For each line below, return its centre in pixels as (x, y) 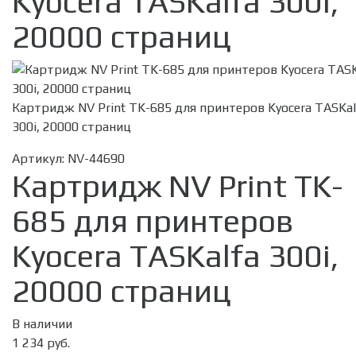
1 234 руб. (41, 343)
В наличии (42, 324)
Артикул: (40, 159)
